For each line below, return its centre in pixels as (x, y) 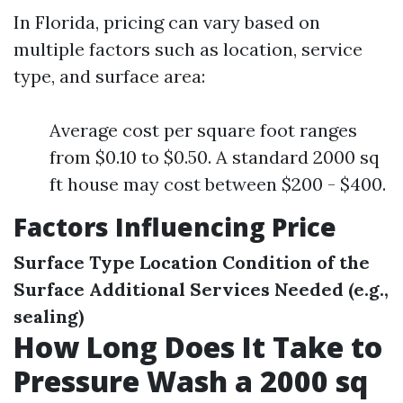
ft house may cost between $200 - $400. (218, 184)
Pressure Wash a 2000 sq (191, 381)
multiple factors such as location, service (188, 49)
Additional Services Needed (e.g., (239, 289)
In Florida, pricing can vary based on (167, 22)
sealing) (49, 316)
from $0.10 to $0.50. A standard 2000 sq (215, 157)
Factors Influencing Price (175, 227)
